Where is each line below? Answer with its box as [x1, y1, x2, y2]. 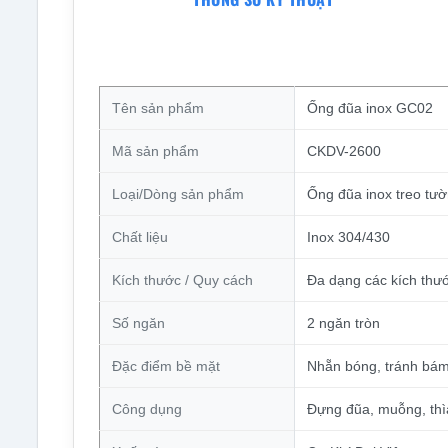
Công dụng [111, 400, 182, 417]
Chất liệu [111, 228, 168, 245]
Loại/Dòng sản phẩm [111, 185, 244, 202]
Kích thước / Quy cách [111, 271, 253, 288]
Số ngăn [111, 314, 165, 331]
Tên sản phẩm [111, 99, 204, 116]
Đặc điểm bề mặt [111, 357, 220, 374]
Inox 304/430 [306, 228, 390, 245]
